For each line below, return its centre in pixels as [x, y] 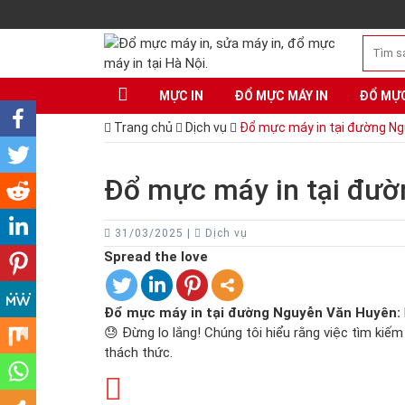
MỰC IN [181, 96]
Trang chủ [141, 127]
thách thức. [138, 353]
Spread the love [155, 257]
